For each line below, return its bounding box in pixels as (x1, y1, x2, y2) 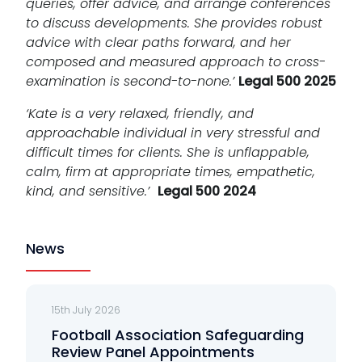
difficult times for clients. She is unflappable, (26, 142, 309, 162)
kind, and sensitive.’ (26, 181, 158, 200)
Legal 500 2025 (238, 71, 336, 90)
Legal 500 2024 (158, 181, 256, 200)
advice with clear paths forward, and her (26, 32, 291, 52)
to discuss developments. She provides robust (26, 13, 322, 32)
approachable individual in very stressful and (26, 123, 320, 142)
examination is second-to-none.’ (26, 71, 238, 90)
